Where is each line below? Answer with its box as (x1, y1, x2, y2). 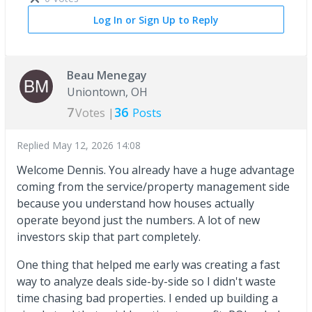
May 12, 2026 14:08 (52, 138, 141, 152)
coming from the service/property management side (17, 178, 290, 194)
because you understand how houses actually (17, 195, 254, 211)
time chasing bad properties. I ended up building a (17, 290, 278, 306)
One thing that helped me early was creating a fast (17, 256, 280, 272)
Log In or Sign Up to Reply (93, 13, 219, 26)
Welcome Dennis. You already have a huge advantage (17, 162, 295, 178)
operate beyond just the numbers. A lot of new (17, 212, 260, 228)
